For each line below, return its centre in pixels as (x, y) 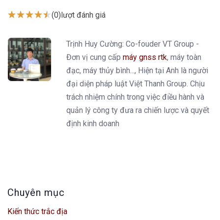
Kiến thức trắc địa (37, 212)
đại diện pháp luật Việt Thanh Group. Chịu (136, 84)
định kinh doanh (93, 124)
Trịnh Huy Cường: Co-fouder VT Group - (133, 44)
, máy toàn (184, 57)
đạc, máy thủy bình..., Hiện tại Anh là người (137, 71)
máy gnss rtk (145, 57)
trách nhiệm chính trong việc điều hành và (135, 97)
